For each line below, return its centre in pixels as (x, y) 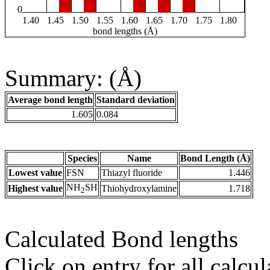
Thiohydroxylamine (139, 189)
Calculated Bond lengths (121, 239)
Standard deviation (136, 100)
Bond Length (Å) (215, 159)
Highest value (35, 189)
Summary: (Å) (73, 78)
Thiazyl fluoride (132, 173)
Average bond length (50, 100)
